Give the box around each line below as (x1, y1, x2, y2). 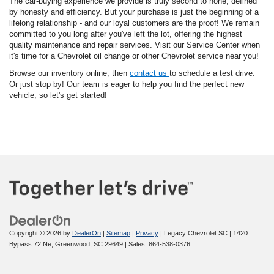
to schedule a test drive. (169, 68, 255, 78)
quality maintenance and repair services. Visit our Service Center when (9, 40, 260, 50)
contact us (130, 68, 169, 78)
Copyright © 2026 (9, 229, 63, 237)
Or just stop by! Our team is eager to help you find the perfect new (9, 80, 244, 89)
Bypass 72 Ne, (9, 240, 53, 248)
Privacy (136, 229, 158, 237)
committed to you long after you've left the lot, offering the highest (9, 29, 242, 39)
